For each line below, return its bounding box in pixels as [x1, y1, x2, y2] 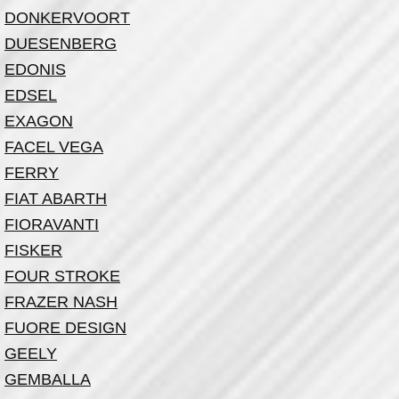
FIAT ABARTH [4, 190, 107, 208]
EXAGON [4, 112, 73, 130]
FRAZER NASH [4, 293, 118, 311]
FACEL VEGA [4, 138, 103, 156]
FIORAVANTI [4, 216, 99, 233]
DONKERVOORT [4, 9, 130, 27]
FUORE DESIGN [4, 319, 126, 337]
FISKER [4, 241, 62, 259]
